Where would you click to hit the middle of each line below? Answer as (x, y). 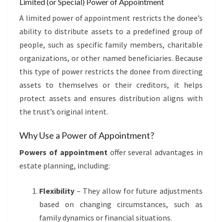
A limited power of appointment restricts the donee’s (111, 18)
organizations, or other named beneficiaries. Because (111, 58)
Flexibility (57, 191)
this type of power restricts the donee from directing (111, 71)
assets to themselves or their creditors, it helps (111, 85)
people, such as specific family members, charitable (111, 45)
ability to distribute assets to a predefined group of (111, 31)
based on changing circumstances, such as (121, 204)
